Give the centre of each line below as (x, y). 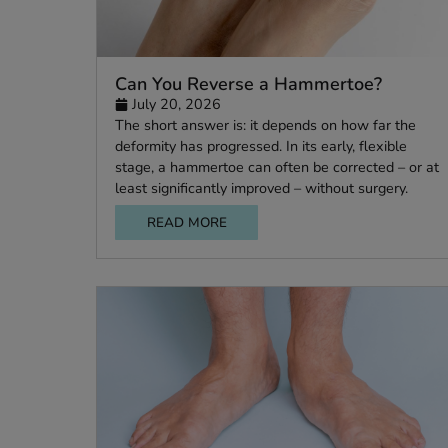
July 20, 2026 (196, 165)
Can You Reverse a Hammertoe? (276, 143)
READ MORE (207, 297)
